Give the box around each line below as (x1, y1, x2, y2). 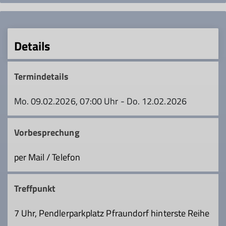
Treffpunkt (14, 182, 56, 196)
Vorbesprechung (14, 125, 80, 139)
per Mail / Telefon (14, 150, 80, 164)
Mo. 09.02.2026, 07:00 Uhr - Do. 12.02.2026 (14, 94, 187, 108)
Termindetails (14, 69, 69, 83)
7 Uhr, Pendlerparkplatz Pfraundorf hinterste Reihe (14, 206, 210, 220)
